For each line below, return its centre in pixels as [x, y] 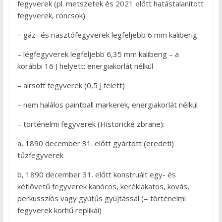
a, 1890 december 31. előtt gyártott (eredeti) [95, 143]
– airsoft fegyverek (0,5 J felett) [71, 85]
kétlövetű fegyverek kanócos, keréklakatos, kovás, [103, 187]
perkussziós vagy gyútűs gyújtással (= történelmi [101, 198]
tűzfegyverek [40, 155]
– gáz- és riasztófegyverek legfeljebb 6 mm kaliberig [107, 35]
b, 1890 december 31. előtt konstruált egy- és [96, 175]
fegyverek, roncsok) [51, 16]
